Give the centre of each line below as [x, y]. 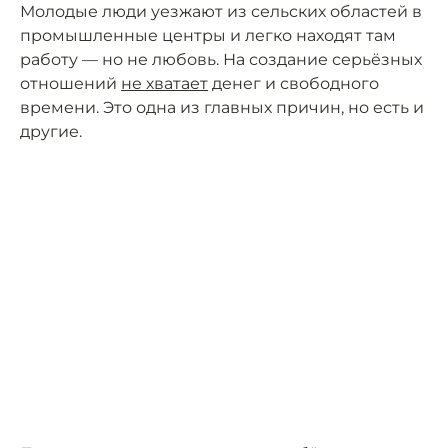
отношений [70, 83]
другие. [51, 131]
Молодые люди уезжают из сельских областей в [221, 11]
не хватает [164, 83]
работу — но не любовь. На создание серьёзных [221, 59]
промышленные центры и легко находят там [208, 35]
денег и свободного [293, 83]
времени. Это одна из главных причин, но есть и [222, 107]
